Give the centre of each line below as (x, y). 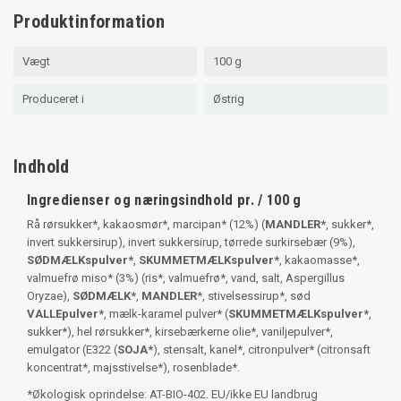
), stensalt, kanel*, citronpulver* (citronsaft (262, 350)
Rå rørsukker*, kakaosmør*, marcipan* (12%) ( (146, 225)
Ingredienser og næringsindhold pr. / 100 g (164, 200)
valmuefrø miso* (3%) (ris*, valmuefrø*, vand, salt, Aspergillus (186, 278)
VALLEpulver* (65, 314)
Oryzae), (50, 296)
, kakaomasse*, (320, 260)
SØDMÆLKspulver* (80, 260)
